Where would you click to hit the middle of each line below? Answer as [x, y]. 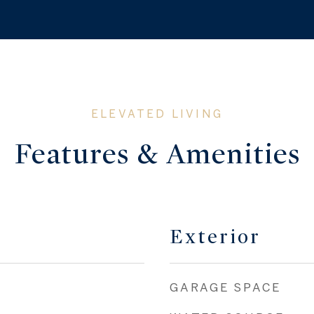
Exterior [215, 237]
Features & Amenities [157, 154]
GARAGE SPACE [225, 287]
